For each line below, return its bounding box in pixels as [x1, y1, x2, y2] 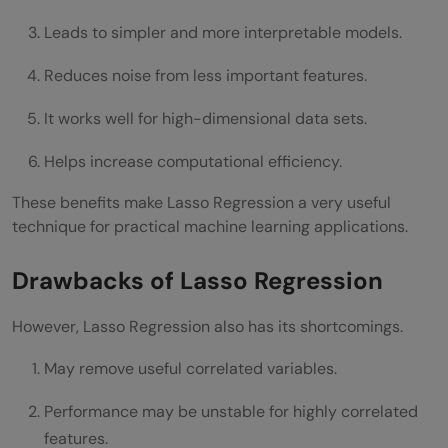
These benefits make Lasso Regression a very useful [12, 191, 391, 213]
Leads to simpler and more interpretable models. [44, 21, 402, 43]
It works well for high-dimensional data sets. [44, 107, 367, 129]
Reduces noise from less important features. [44, 64, 367, 86]
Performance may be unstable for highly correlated [44, 400, 418, 422]
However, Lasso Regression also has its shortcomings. [12, 315, 403, 337]
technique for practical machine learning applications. [12, 215, 408, 237]
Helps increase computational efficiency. [44, 150, 342, 172]
